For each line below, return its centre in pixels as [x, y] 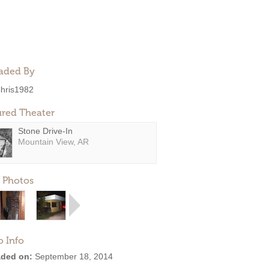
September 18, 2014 [73, 256]
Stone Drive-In [45, 131]
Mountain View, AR [53, 142]
